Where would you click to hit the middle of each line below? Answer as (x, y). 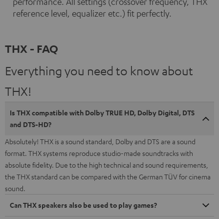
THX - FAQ (32, 49)
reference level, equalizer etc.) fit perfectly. (92, 13)
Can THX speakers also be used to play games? (83, 205)
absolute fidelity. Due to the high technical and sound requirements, (107, 165)
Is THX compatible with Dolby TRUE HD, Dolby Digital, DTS (102, 113)
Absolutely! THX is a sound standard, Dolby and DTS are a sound (100, 142)
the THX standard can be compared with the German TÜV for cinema (108, 177)
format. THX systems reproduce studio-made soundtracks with (99, 153)
